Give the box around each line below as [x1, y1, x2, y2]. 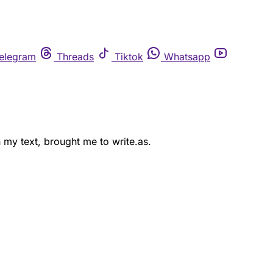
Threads [57, 51, 94, 63]
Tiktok [115, 51, 143, 63]
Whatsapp [164, 51, 210, 63]
